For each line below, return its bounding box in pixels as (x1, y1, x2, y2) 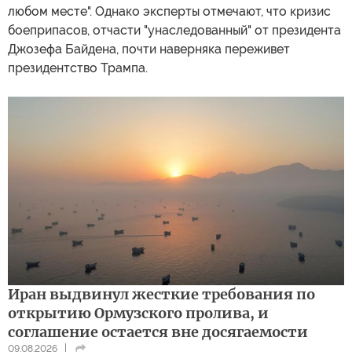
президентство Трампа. (8, 60, 148, 75)
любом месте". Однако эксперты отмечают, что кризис (8, 3, 331, 19)
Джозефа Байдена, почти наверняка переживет (8, 41, 290, 57)
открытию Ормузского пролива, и (8, 304, 269, 323)
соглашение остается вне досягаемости (8, 323, 308, 342)
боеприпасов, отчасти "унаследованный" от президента (8, 22, 341, 38)
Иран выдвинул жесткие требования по (8, 285, 315, 304)
